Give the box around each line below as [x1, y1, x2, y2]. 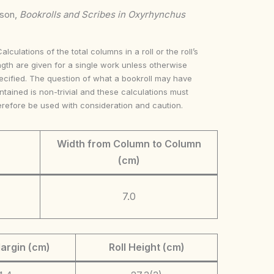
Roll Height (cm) [108, 240, 185, 253]
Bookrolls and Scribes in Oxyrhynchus [20, 9, 185, 20]
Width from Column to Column [56, 137, 201, 150]
